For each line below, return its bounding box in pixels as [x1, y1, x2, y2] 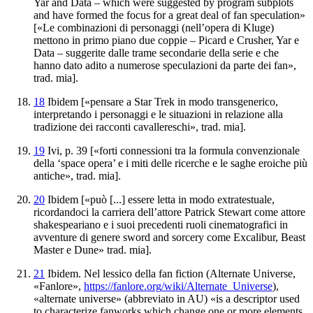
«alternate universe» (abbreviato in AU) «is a [34, 292, 231, 305]
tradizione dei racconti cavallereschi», [34, 120, 201, 133]
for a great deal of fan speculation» [150, 8, 305, 21]
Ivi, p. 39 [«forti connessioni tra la [45, 144, 196, 156]
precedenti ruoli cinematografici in [138, 218, 288, 231]
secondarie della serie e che [156, 46, 279, 59]
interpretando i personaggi [34, 108, 151, 120]
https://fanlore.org [84, 279, 161, 292]
